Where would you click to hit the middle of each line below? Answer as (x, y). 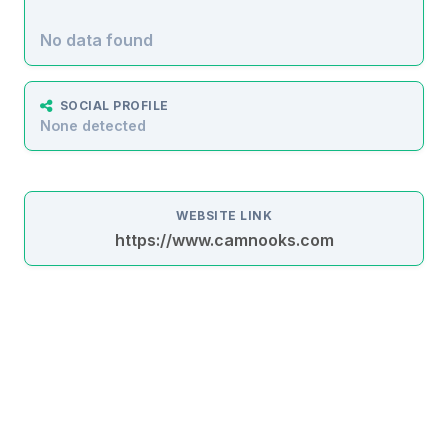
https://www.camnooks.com (224, 239)
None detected (93, 125)
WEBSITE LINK (224, 215)
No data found (96, 39)
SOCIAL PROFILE (114, 105)
